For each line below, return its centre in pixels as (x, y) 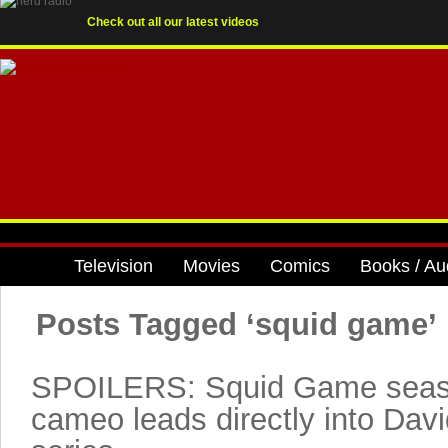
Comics (300, 266)
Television (113, 266)
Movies (211, 266)
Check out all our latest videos (173, 22)
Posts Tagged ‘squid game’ (236, 324)
